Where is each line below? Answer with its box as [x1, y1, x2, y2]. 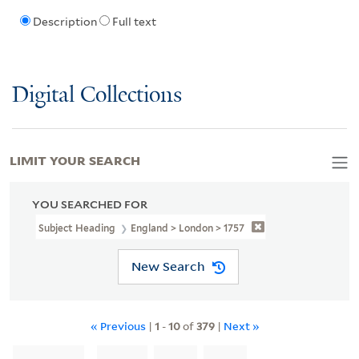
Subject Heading [38, 221, 118, 234]
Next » [223, 317, 260, 333]
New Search [131, 258, 205, 275]
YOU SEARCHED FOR [32, 197, 147, 211]
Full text [111, 15, 156, 29]
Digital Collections [12, 83, 182, 108]
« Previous [90, 317, 148, 333]
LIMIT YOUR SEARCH [10, 150, 140, 168]
